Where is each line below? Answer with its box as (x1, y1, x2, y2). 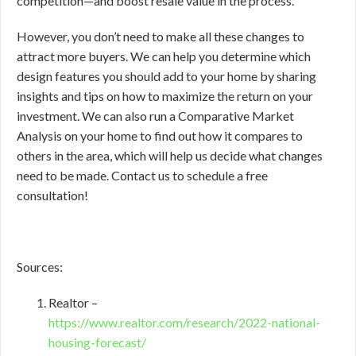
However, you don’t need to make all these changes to (17, 29, 304, 44)
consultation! (17, 188, 88, 203)
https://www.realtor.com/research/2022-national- (48, 315, 320, 330)
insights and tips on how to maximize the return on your (17, 88, 313, 103)
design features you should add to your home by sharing (17, 68, 316, 83)
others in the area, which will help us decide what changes (17, 148, 323, 163)
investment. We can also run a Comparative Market (17, 108, 294, 123)
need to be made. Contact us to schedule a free (17, 168, 268, 183)
